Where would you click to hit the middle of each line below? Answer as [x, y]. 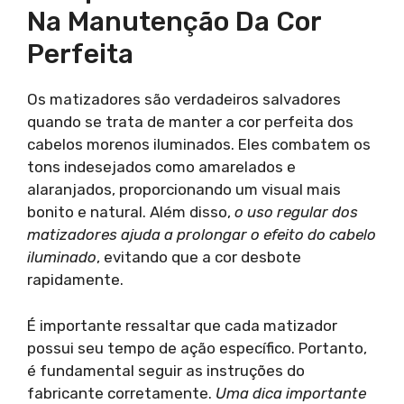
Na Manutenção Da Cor [174, 22]
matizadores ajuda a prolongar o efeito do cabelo [202, 234]
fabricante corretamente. [121, 393]
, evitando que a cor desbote [199, 257]
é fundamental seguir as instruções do [166, 370]
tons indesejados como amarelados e [161, 167]
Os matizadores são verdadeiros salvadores [184, 99]
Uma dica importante [291, 393]
